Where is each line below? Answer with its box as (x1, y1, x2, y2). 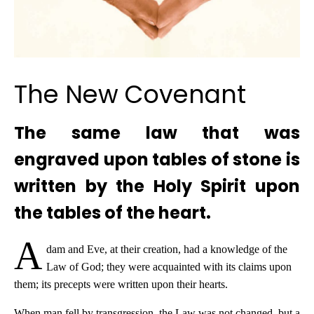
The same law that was (14, 121, 300, 145)
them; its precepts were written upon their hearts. (14, 278, 228, 291)
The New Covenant (14, 77, 246, 112)
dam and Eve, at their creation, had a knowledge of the (46, 243, 287, 256)
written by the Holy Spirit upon (14, 175, 300, 198)
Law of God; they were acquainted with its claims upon (46, 261, 292, 273)
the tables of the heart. (14, 201, 211, 225)
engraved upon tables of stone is (14, 148, 300, 172)
